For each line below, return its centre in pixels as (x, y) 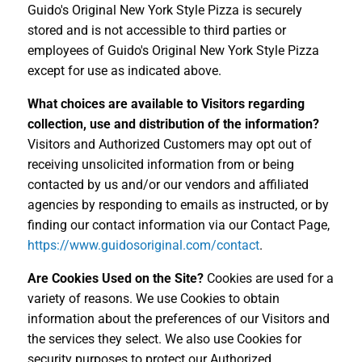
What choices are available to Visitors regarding (166, 103)
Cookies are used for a (268, 278)
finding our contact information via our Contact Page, (178, 225)
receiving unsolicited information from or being (160, 164)
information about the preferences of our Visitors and (178, 318)
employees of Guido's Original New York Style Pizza (173, 50)
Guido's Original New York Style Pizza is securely (164, 10)
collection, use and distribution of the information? (173, 124)
